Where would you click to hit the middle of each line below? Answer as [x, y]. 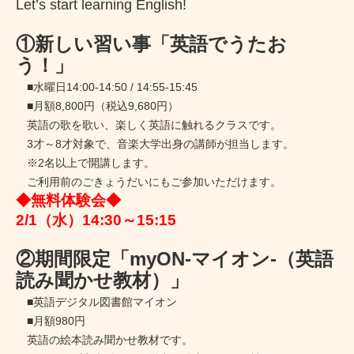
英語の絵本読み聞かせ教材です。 [104, 339]
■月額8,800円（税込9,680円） [97, 105]
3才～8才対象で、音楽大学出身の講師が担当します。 [155, 143]
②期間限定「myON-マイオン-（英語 [175, 258]
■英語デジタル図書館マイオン [96, 301]
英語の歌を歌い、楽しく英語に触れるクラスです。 [149, 124]
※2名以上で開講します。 [85, 162]
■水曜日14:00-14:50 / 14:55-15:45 [107, 87]
